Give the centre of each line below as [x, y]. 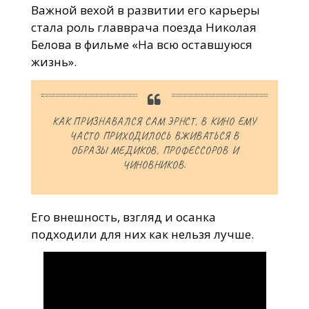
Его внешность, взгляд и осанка [123, 217]
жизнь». [53, 61]
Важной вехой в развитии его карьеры [145, 10]
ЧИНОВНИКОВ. [154, 165]
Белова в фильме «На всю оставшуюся [141, 44]
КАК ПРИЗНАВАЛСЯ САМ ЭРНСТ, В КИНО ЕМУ [154, 121]
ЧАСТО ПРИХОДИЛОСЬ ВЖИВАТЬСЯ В [154, 136]
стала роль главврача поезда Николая [143, 27]
